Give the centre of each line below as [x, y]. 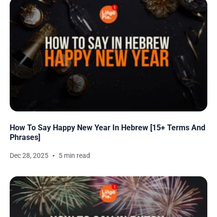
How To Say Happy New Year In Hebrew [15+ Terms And [108, 128]
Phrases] [25, 138]
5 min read [74, 156]
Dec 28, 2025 [29, 156]
